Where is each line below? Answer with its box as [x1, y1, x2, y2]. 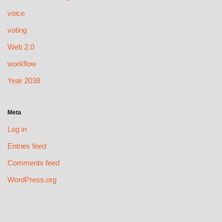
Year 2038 [7, 76, 40, 85]
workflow [7, 59, 36, 68]
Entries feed [7, 142, 46, 151]
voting [7, 26, 27, 35]
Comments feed [7, 159, 59, 167]
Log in [7, 125, 27, 134]
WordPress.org [7, 175, 56, 184]
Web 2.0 [7, 43, 34, 52]
